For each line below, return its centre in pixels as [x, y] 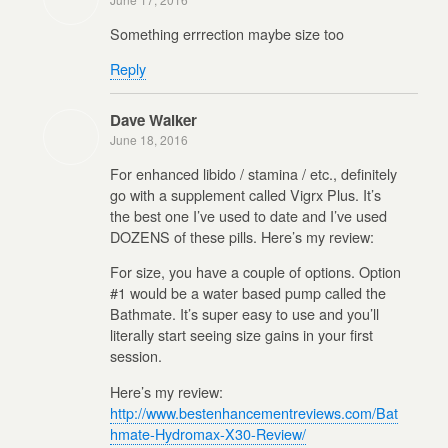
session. [136, 356]
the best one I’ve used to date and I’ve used [248, 215]
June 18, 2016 [149, 140]
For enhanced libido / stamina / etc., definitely [253, 173]
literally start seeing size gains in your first [241, 335]
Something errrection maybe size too [227, 33]
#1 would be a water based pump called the [248, 293]
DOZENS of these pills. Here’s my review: [242, 236]
